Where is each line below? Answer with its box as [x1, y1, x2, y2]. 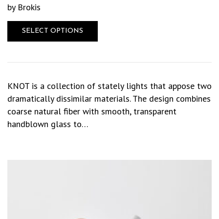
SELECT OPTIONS [22, 27, 83, 35]
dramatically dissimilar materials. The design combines [7, 92, 211, 104]
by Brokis [7, 1, 41, 13]
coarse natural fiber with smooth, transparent [7, 105, 176, 117]
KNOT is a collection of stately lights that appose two [7, 80, 212, 91]
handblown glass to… [7, 118, 88, 130]
